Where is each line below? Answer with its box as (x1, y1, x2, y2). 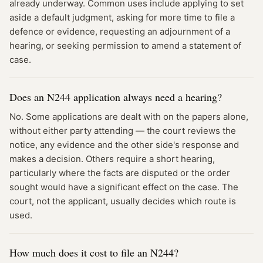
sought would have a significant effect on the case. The (9, 181, 238, 193)
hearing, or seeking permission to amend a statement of (9, 40, 241, 51)
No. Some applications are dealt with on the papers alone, (9, 111, 248, 122)
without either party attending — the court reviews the (9, 125, 236, 136)
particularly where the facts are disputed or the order (9, 167, 230, 178)
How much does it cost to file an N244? (9, 245, 178, 259)
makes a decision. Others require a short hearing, (9, 153, 215, 164)
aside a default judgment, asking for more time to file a (9, 12, 235, 23)
